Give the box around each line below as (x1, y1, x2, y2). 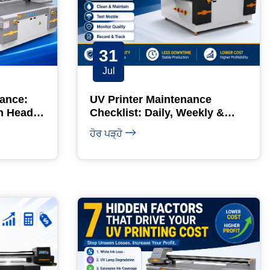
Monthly (90, 119, 131, 132)
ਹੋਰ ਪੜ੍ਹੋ (90, 128, 122, 139)
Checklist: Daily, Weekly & (90, 106, 224, 119)
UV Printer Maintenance (90, 93, 212, 105)
